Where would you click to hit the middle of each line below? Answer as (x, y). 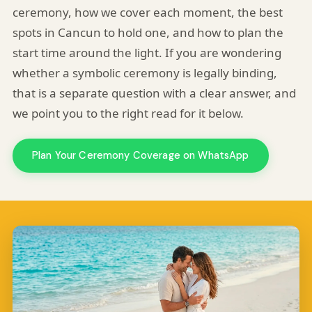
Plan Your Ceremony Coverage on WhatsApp (140, 155)
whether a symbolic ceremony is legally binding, (145, 73)
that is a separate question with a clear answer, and (154, 93)
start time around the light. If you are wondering (147, 53)
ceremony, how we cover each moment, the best (147, 12)
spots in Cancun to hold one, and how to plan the (148, 32)
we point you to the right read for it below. (128, 113)
